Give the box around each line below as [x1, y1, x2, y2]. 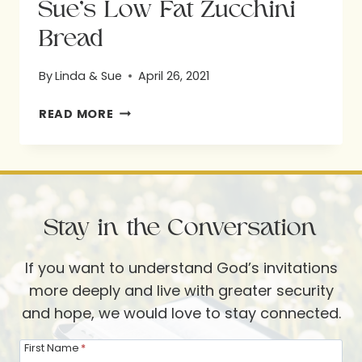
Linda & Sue [55, 67, 123, 84]
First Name [24, 341, 80, 356]
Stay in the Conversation [44, 214, 318, 242]
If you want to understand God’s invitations [24, 258, 338, 279]
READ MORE [39, 105, 114, 122]
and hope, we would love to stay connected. [21, 303, 341, 324]
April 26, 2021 [138, 67, 210, 84]
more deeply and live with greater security [28, 280, 334, 301]
